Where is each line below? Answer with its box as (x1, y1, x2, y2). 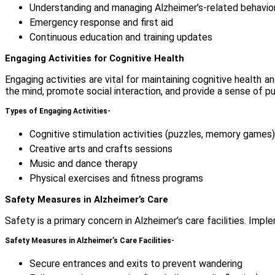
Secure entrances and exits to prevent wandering (29, 258, 242, 270)
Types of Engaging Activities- (5, 107, 110, 116)
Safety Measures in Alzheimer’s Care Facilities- (5, 236, 174, 246)
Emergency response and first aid (29, 17, 173, 29)
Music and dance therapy (29, 158, 137, 170)
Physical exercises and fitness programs (29, 172, 203, 185)
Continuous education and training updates (29, 31, 212, 44)
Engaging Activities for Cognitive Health (5, 53, 184, 64)
